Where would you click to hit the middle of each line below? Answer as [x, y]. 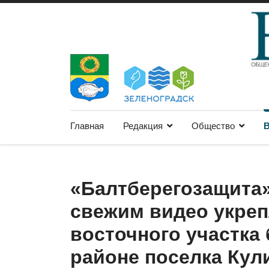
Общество [213, 126]
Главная [87, 126]
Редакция [143, 126]
